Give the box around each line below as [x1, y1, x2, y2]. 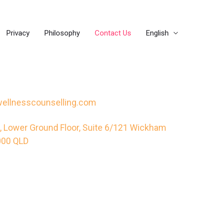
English [146, 29, 169, 37]
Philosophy [44, 29, 80, 37]
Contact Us [95, 29, 131, 37]
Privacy [6, 29, 30, 37]
